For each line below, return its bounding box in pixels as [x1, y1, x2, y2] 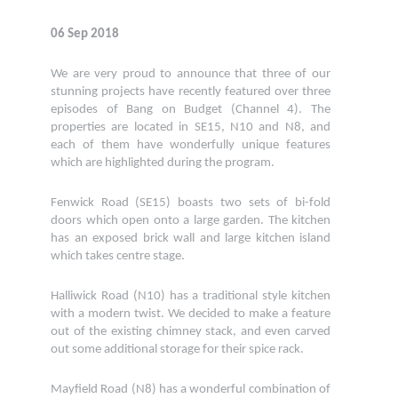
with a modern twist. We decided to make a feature [51, 307, 330, 322]
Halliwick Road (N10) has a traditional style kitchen [51, 290, 330, 304]
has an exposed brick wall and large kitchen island [51, 232, 330, 246]
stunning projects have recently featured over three [51, 85, 330, 99]
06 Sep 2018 [51, 28, 119, 42]
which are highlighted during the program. [51, 156, 275, 171]
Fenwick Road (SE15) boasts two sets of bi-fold [51, 196, 330, 211]
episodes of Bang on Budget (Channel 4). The [51, 103, 330, 117]
